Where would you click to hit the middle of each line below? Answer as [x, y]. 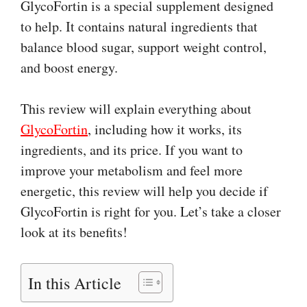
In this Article [75, 283]
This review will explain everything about [136, 108]
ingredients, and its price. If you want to [132, 149]
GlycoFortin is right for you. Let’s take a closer [151, 211]
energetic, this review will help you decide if [144, 191]
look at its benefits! [74, 232]
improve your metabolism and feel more [132, 170]
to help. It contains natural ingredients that [139, 26]
